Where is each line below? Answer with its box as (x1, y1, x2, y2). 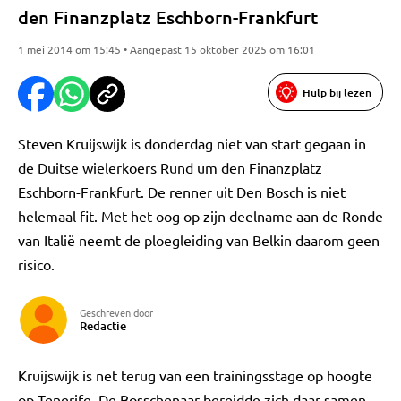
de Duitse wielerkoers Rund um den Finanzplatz (18, 158, 322, 176)
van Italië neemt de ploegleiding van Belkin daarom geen (18, 231, 380, 249)
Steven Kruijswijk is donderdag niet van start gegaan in (18, 134, 366, 152)
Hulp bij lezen (303, 84, 371, 100)
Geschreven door (80, 305, 153, 320)
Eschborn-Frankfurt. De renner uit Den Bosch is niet (18, 183, 346, 200)
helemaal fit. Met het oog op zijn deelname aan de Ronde (18, 207, 383, 225)
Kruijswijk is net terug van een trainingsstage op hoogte (18, 366, 372, 384)
